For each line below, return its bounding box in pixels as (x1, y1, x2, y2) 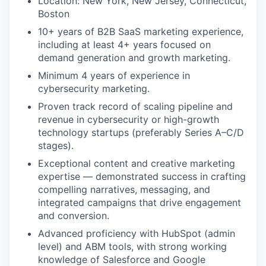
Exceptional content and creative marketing (38, 157, 235, 170)
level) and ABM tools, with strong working (38, 240, 227, 253)
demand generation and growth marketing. (38, 52, 230, 64)
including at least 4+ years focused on (38, 39, 211, 51)
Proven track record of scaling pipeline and (38, 100, 233, 113)
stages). (38, 140, 74, 152)
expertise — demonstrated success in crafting (38, 170, 246, 183)
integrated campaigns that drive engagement (38, 197, 241, 209)
